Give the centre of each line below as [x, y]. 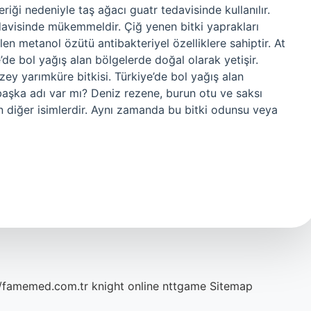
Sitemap [231, 286]
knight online [125, 286]
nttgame [184, 286]
